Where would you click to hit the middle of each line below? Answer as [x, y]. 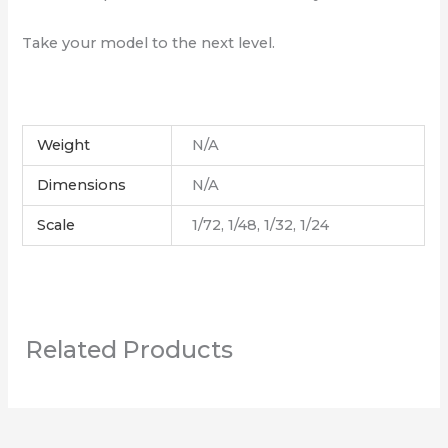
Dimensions [81, 185]
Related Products [130, 350]
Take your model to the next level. [149, 43]
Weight [63, 145]
